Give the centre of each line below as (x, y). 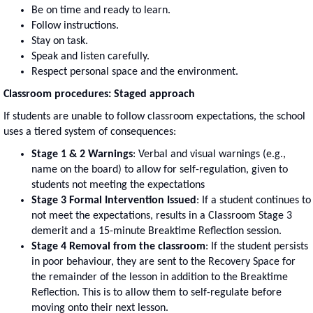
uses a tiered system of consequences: (90, 132)
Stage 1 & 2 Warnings (82, 154)
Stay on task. (60, 41)
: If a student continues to (254, 200)
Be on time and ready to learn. (101, 10)
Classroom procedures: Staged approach (99, 94)
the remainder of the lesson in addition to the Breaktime (160, 277)
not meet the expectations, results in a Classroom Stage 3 (162, 216)
